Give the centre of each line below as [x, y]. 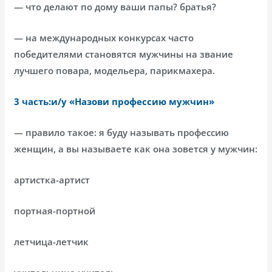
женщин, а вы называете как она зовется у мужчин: [136, 148]
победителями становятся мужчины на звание [124, 54]
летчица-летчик [52, 241]
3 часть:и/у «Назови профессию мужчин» [114, 101]
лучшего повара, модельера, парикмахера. [115, 70]
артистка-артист [52, 179]
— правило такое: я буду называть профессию [122, 132]
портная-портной [55, 210]
